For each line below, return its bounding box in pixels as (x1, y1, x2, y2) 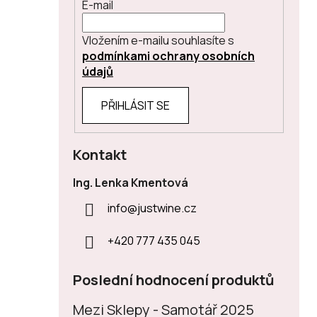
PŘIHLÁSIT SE (101, 98, 170, 114)
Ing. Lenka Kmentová (73, 175, 188, 191)
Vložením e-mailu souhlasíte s (82, 33, 234, 49)
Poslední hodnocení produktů (73, 270, 275, 290)
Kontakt (73, 145, 127, 165)
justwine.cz (137, 200, 197, 217)
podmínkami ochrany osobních (82, 48, 255, 64)
